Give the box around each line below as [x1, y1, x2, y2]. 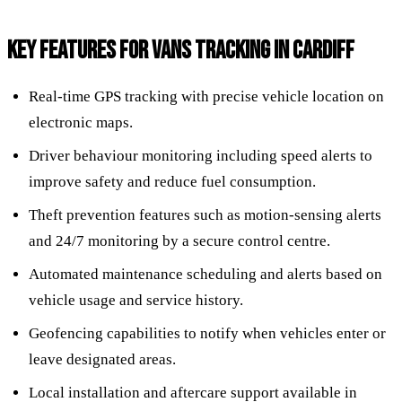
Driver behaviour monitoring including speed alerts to [29, 146, 372, 164]
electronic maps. [29, 113, 133, 131]
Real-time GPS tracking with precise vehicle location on [29, 87, 384, 105]
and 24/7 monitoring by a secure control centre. [29, 232, 330, 249]
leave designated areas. [29, 350, 176, 368]
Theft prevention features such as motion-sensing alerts [29, 205, 381, 223]
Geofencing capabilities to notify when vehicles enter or [29, 324, 386, 342]
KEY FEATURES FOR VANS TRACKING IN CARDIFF [7, 35, 354, 66]
